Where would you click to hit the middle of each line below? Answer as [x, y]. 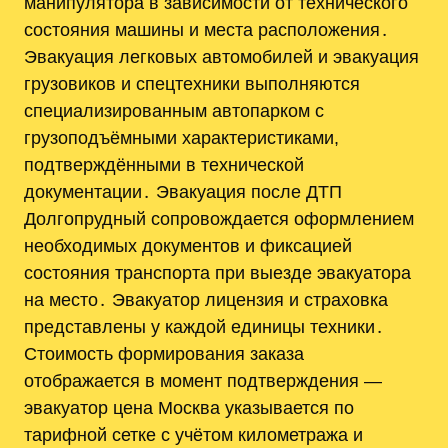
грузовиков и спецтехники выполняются [192, 83]
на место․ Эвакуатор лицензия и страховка [206, 299]
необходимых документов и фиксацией [188, 245]
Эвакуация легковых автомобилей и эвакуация [221, 56]
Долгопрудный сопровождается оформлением [219, 218]
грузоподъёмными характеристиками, [181, 137]
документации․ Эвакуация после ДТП [183, 191]
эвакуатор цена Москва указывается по [189, 407]
